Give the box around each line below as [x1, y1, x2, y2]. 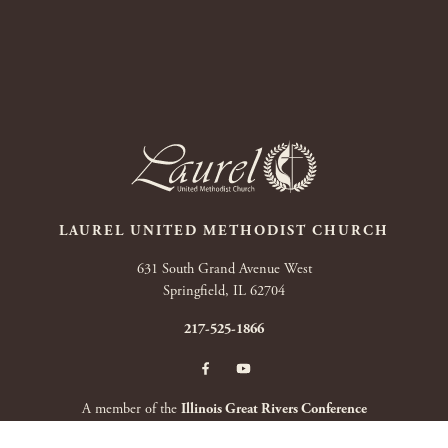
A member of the [81, 399, 181, 418]
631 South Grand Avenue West [136, 259, 312, 278]
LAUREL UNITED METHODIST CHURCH [59, 221, 389, 240]
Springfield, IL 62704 [163, 281, 285, 300]
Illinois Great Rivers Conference [180, 399, 367, 418]
